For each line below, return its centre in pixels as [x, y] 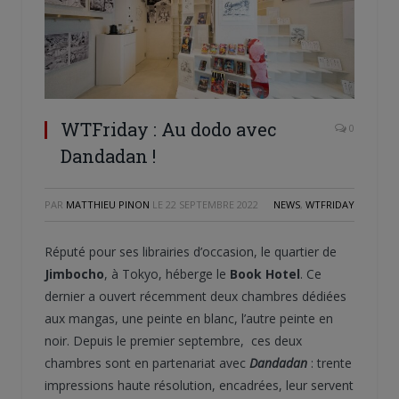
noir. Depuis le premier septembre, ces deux [173, 341]
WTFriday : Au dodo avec [169, 130]
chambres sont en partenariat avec [147, 363]
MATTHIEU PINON [108, 205]
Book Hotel [265, 274]
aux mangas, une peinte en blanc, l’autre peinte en [189, 319]
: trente [330, 363]
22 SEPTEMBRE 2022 [212, 205]
